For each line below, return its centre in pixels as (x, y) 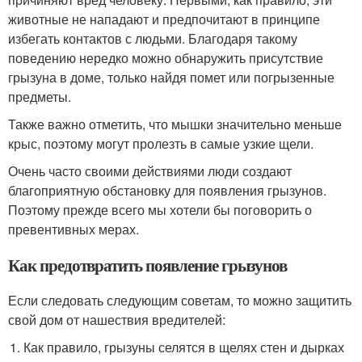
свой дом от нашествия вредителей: (117, 319)
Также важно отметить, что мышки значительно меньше (175, 124)
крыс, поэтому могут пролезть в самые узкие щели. (161, 143)
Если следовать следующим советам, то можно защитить (180, 300)
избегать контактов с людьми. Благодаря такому (153, 38)
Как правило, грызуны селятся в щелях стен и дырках (184, 347)
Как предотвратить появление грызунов (148, 265)
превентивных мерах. (74, 229)
